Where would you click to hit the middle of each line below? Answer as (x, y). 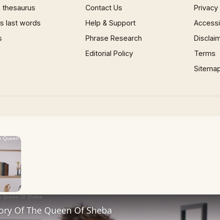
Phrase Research (114, 38)
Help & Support (111, 23)
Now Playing (24, 164)
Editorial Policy (110, 53)
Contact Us (104, 8)
